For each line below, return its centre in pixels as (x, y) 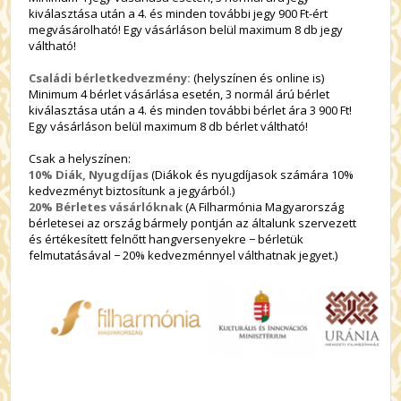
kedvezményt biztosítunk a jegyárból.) (132, 191)
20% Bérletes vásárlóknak (107, 207)
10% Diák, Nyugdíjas (90, 175)
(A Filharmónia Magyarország (265, 207)
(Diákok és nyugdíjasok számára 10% (253, 175)
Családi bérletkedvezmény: (111, 78)
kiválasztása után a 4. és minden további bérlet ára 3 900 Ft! (191, 110)
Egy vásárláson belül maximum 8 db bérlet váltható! (169, 126)
